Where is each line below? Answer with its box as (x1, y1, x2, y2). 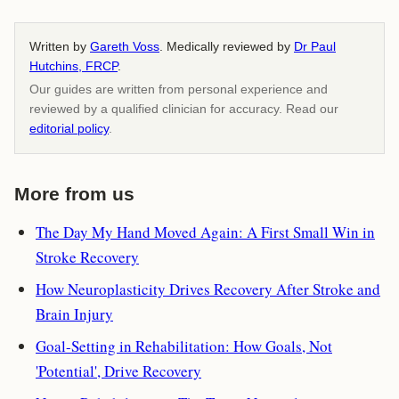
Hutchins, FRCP (29, 59, 118, 73)
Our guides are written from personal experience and (29, 82, 328, 96)
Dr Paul (294, 39, 336, 53)
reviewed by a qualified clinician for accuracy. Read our (29, 102, 338, 116)
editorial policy (29, 121, 109, 135)
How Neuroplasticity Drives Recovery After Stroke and (36, 278, 380, 299)
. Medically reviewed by (159, 39, 294, 53)
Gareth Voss (90, 39, 159, 53)
